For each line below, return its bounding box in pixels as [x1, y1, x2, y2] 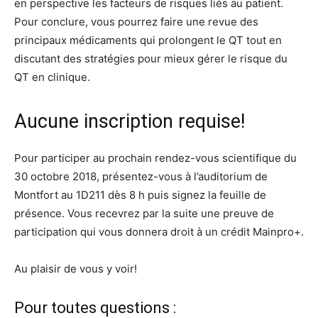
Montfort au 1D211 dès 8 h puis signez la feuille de [14, 187, 266, 202]
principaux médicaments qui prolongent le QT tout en [14, 33, 282, 47]
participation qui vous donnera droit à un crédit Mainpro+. [14, 224, 304, 238]
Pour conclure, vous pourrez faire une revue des [14, 14, 258, 28]
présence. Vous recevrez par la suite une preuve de [14, 206, 274, 220]
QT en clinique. [14, 70, 90, 84]
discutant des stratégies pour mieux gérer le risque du [14, 51, 287, 65]
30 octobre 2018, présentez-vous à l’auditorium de [14, 169, 268, 183]
